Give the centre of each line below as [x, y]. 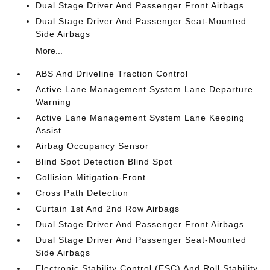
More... [49, 51]
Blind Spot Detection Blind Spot [104, 162]
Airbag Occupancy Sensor [93, 146]
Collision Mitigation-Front [91, 177]
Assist [49, 130]
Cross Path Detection [82, 193]
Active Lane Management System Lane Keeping [140, 118]
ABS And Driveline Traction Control [112, 74]
